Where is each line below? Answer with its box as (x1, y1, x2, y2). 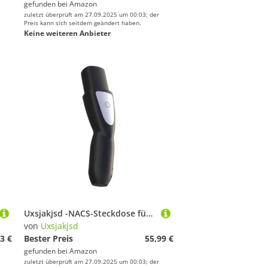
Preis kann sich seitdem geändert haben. (24, 19, 141, 27)
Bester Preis (24, 233, 73, 244)
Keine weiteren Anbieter (24, 28, 111, 38)
